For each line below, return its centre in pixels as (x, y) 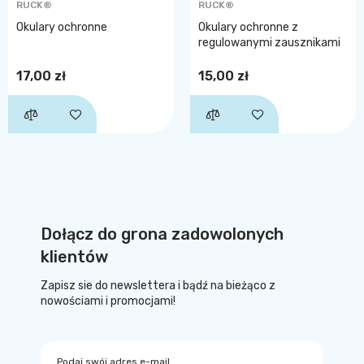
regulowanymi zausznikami (269, 43)
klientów (74, 257)
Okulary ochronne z (248, 27)
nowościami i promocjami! (108, 301)
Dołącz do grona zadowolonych (162, 234)
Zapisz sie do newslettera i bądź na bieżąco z (158, 286)
